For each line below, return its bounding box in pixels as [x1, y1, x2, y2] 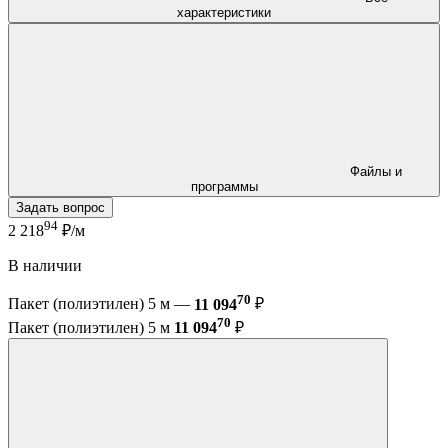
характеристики [177, 4, 271, 20]
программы [190, 178, 258, 194]
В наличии [8, 257, 82, 275]
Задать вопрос [16, 199, 105, 215]
